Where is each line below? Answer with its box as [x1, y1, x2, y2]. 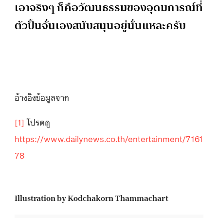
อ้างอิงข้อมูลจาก [15, 91, 69, 103]
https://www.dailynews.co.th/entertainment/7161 [15, 132, 203, 144]
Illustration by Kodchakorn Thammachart [15, 191, 168, 205]
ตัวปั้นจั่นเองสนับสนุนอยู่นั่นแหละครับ [15, 16, 186, 35]
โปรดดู [24, 115, 50, 127]
